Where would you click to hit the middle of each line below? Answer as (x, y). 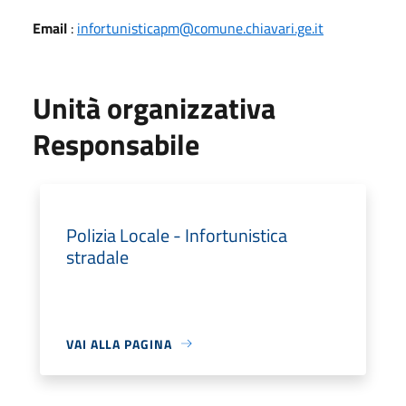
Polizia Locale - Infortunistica (177, 235)
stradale (97, 256)
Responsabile (116, 144)
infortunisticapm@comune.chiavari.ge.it (200, 28)
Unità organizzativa (154, 107)
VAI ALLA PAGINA (119, 343)
